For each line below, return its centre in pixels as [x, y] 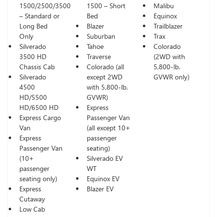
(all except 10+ [108, 127]
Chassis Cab [37, 66]
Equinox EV [103, 178]
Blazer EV [100, 188]
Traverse [99, 56]
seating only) [38, 178]
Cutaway [32, 199]
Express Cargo [40, 117]
